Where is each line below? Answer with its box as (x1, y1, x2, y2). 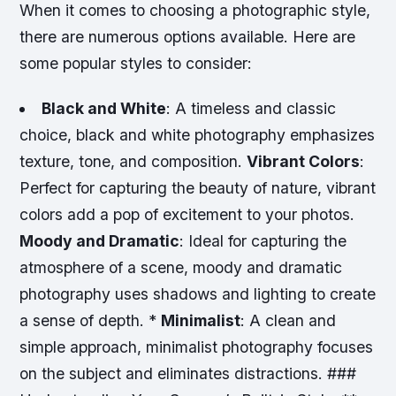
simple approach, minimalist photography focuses (19, 338, 374, 357)
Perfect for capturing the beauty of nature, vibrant (19, 179, 377, 198)
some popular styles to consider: (19, 54, 253, 73)
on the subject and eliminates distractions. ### (19, 364, 357, 384)
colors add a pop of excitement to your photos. (19, 205, 355, 225)
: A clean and (240, 311, 337, 331)
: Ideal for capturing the (179, 232, 347, 251)
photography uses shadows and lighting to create (19, 285, 377, 304)
